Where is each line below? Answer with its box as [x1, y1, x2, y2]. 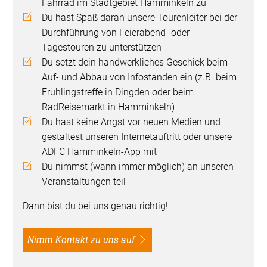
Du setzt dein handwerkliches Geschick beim [42, 57, 228, 69]
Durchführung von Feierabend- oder [42, 27, 190, 39]
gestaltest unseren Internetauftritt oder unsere [42, 131, 232, 143]
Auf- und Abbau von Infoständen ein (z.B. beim [42, 72, 237, 83]
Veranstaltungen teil [42, 176, 129, 188]
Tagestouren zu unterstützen [42, 42, 164, 54]
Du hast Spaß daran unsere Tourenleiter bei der [42, 12, 238, 24]
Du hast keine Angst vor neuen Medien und [42, 116, 221, 128]
